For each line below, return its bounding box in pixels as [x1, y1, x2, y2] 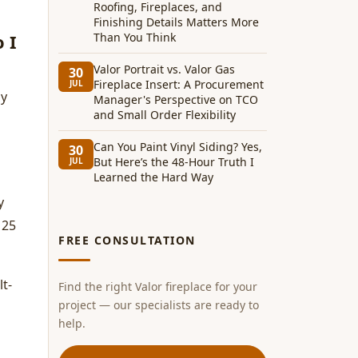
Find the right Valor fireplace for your [58, 279, 257, 294]
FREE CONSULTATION [58, 233, 196, 248]
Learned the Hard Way [93, 169, 213, 185]
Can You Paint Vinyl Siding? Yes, [93, 139, 262, 154]
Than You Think [93, 30, 176, 45]
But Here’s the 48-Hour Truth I [93, 154, 254, 169]
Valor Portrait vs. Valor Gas [93, 62, 235, 77]
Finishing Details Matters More [93, 14, 259, 30]
